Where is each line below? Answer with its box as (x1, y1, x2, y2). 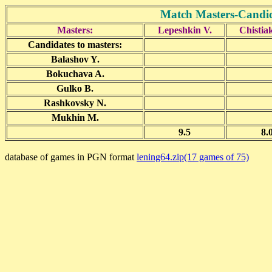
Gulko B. (56, 83, 93, 93)
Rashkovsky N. (44, 98, 106, 108)
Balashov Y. (50, 54, 100, 64)
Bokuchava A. (46, 69, 104, 79)
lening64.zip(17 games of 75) (137, 152, 249, 162)
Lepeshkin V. (157, 25, 212, 35)
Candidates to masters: (28, 39, 122, 50)
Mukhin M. (51, 112, 99, 123)
